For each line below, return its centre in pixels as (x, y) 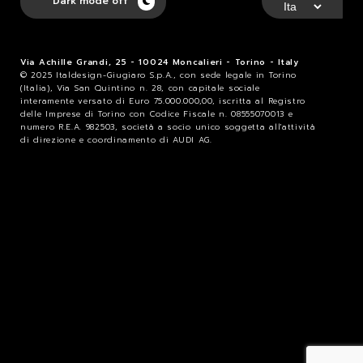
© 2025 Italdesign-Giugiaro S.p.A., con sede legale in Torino (159, 75)
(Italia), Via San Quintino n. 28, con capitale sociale (140, 88)
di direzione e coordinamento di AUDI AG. (116, 139)
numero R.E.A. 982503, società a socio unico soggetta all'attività (168, 126)
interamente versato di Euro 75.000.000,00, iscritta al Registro (163, 100)
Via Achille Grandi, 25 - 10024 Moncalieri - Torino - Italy (160, 62)
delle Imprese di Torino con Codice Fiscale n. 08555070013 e (157, 113)
